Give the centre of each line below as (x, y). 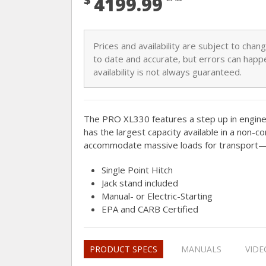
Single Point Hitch (137, 170)
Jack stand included (140, 183)
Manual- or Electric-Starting (157, 196)
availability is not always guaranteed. (167, 72)
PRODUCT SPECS (123, 249)
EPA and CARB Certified (150, 209)
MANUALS (201, 249)
